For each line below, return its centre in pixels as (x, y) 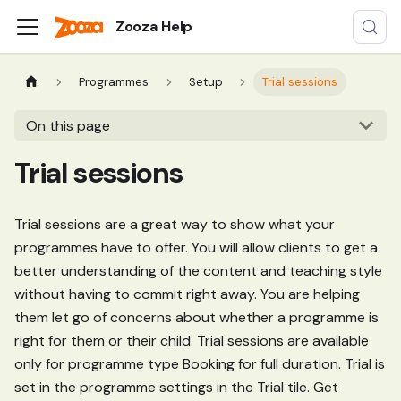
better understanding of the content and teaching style (198, 271)
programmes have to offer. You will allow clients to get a (196, 247)
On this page (68, 125)
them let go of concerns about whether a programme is (196, 317)
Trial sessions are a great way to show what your (175, 224)
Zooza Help (154, 26)
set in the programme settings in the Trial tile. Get (176, 387)
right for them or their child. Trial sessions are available (192, 341)
